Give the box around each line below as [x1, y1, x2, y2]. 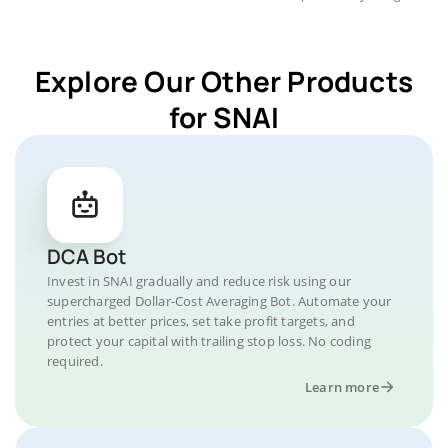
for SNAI [168, 98, 280, 136]
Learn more [305, 378, 379, 396]
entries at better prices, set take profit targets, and [47, 312, 355, 330]
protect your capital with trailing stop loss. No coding [47, 332, 372, 350]
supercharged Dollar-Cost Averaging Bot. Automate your [47, 292, 392, 310]
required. [47, 352, 103, 370]
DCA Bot [47, 243, 126, 270]
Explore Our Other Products [34, 62, 414, 100]
